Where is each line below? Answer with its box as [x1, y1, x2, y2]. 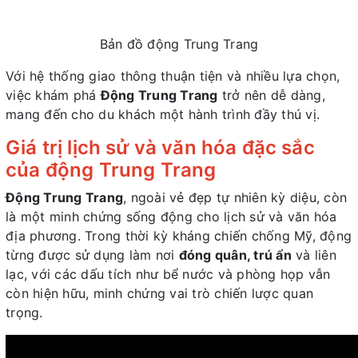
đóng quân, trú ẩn [178, 246, 292, 263]
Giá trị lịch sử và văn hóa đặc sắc [6, 135, 315, 159]
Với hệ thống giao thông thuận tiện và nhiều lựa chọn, [6, 67, 340, 84]
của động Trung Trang [6, 157, 217, 181]
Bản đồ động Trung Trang [99, 35, 259, 52]
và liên [291, 246, 336, 263]
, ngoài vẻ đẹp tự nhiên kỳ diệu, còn [123, 189, 347, 205]
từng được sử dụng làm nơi [6, 246, 179, 263]
